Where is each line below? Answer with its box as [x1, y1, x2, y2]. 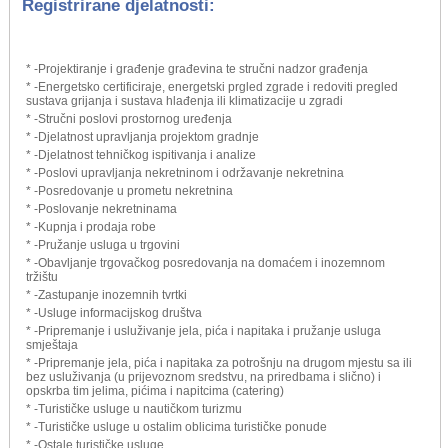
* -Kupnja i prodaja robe [26, 219, 156, 234]
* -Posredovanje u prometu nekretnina [26, 183, 233, 198]
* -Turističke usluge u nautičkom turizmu [26, 401, 242, 416]
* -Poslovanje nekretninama [26, 201, 177, 216]
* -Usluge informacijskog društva [26, 305, 202, 320]
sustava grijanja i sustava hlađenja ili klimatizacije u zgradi [26, 93, 343, 108]
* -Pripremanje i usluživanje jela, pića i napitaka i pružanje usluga [26, 323, 381, 338]
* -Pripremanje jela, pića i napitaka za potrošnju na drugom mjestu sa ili [26, 355, 412, 370]
